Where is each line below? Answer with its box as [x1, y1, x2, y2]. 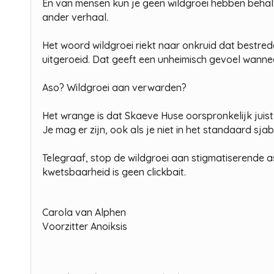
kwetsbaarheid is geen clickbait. [42, 165, 186, 178]
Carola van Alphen [42, 206, 126, 218]
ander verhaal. [42, 10, 108, 23]
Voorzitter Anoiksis [42, 220, 127, 232]
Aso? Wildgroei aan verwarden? [42, 81, 187, 94]
